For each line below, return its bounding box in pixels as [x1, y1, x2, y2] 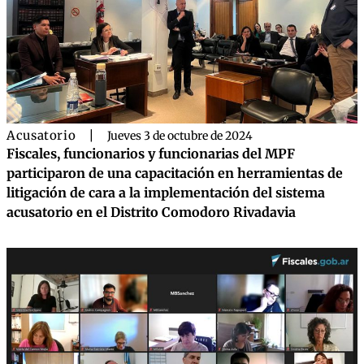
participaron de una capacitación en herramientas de [6, 165, 343, 182]
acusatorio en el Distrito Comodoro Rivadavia [6, 204, 296, 221]
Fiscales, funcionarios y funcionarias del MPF [6, 145, 295, 162]
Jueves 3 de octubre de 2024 [107, 128, 253, 144]
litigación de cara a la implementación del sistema [6, 184, 325, 201]
